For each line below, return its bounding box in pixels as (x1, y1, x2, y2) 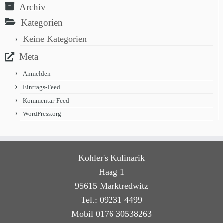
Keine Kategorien (23, 34, 87, 44)
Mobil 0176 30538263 (71, 209, 152, 219)
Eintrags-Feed (23, 83, 60, 91)
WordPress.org (23, 110, 61, 118)
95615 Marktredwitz (75, 181, 148, 191)
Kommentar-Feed (23, 97, 69, 105)
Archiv (19, 2, 46, 13)
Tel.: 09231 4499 (81, 195, 142, 205)
